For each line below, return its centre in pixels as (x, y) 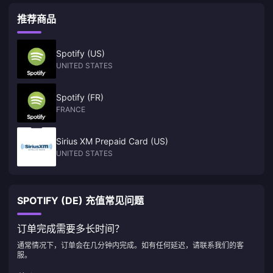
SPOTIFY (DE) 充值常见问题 (80, 200)
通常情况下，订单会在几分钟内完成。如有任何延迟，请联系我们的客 (130, 245)
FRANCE (71, 109)
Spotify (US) (80, 53)
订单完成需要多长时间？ (71, 229)
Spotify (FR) (80, 97)
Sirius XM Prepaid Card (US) (112, 141)
